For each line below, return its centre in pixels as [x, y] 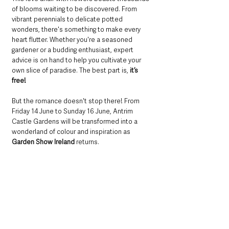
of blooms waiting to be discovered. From [75, 9]
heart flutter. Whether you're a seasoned [73, 39]
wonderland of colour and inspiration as [71, 131]
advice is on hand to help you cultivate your [77, 60]
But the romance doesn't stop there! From [76, 101]
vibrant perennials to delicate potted [68, 19]
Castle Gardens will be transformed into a [75, 121]
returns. [88, 142]
